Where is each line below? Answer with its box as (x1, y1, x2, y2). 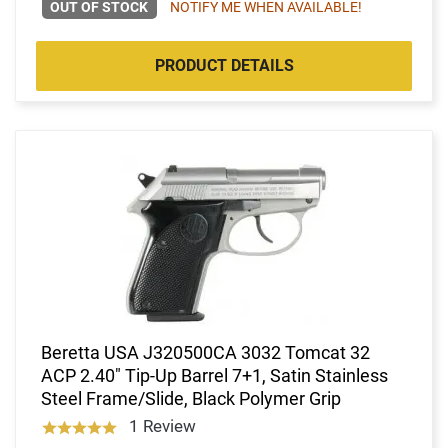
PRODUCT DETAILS (154, 55, 294, 75)
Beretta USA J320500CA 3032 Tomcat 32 (41, 341, 370, 363)
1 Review (128, 415, 196, 436)
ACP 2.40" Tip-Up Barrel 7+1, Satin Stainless (41, 364, 388, 386)
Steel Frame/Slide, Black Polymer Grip (41, 387, 341, 409)
